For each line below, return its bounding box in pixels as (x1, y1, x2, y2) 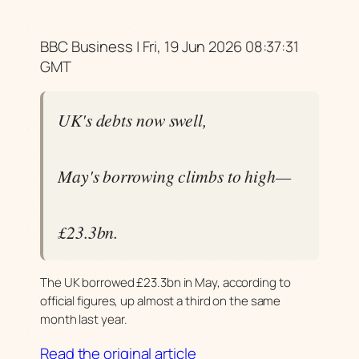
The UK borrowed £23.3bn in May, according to (40, 274, 291, 292)
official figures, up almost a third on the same (40, 292, 281, 310)
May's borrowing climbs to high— (58, 164, 291, 188)
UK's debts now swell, (58, 108, 207, 132)
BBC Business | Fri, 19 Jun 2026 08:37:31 (40, 35, 299, 57)
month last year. (40, 311, 127, 329)
